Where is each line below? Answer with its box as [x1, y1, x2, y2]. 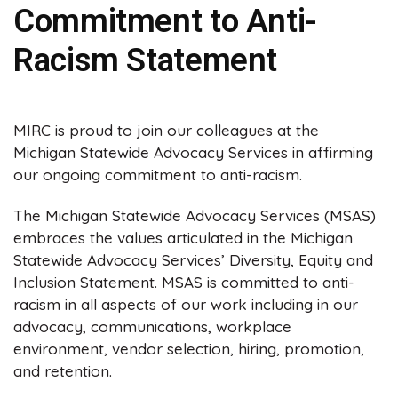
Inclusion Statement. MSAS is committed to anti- [13, 272, 354, 291]
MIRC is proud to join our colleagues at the [13, 121, 319, 140]
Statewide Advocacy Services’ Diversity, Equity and [13, 250, 373, 269]
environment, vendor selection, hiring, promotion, [13, 338, 364, 358]
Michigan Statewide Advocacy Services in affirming [13, 143, 373, 163]
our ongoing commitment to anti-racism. [13, 165, 302, 185]
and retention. [13, 361, 112, 380]
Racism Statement [13, 40, 278, 79]
